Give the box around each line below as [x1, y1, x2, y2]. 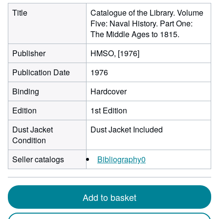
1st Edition [90, 105, 127, 116]
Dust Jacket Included [90, 124, 163, 135]
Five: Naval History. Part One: [90, 18, 193, 29]
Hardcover [90, 86, 127, 97]
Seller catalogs [12, 153, 64, 165]
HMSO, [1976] [90, 47, 139, 59]
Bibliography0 [97, 153, 146, 165]
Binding [12, 86, 39, 97]
